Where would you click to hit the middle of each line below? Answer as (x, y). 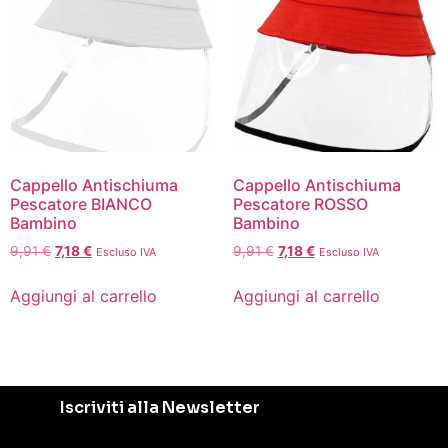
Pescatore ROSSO (300, 204)
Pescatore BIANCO (81, 204)
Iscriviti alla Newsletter (160, 407)
